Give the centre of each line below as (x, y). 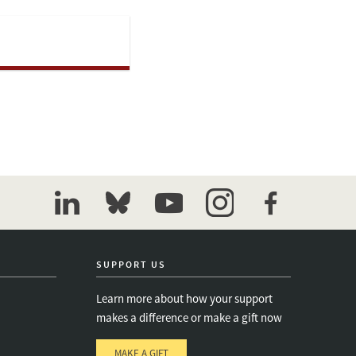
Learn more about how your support (184, 298)
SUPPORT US (131, 264)
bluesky (127, 227)
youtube (179, 227)
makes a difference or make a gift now (189, 317)
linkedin (77, 227)
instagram (235, 227)
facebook (284, 227)
